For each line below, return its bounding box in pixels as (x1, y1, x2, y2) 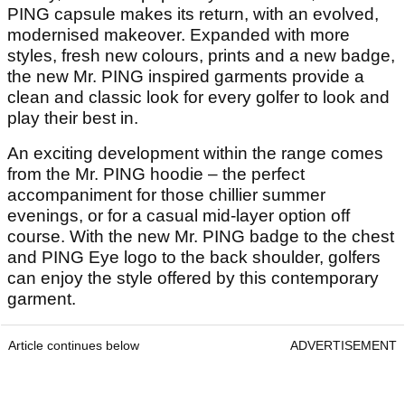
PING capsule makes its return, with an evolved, (7, 4, 379, 24)
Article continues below (8, 337, 139, 353)
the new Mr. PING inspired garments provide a (7, 66, 364, 86)
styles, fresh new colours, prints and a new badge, (7, 45, 395, 65)
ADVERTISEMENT (290, 337, 397, 353)
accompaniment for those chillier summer (7, 184, 325, 204)
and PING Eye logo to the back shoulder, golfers (7, 247, 381, 267)
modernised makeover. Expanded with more (7, 24, 350, 44)
